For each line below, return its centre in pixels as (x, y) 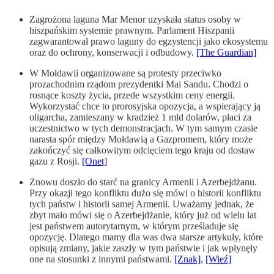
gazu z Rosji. (56, 161)
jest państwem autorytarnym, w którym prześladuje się (134, 226)
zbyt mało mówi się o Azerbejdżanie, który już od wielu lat (143, 215)
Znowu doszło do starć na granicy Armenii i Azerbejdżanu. (143, 182)
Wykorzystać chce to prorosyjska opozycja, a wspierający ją (145, 106)
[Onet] (94, 161)
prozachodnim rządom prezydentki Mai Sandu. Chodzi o (139, 84)
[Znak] (187, 259)
